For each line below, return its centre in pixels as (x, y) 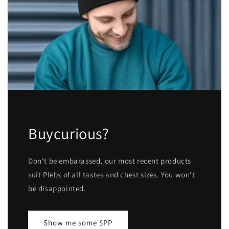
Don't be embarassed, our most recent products (110, 161)
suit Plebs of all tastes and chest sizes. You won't (112, 175)
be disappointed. (57, 189)
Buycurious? (69, 134)
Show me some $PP (78, 222)
